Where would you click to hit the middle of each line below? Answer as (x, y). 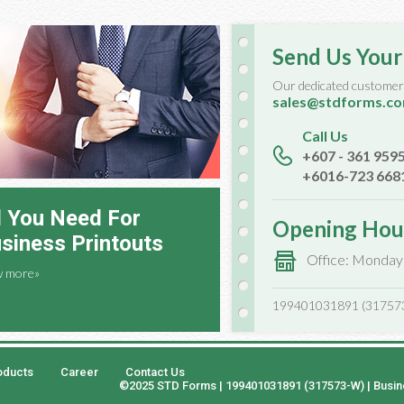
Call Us (325, 136)
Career (79, 372)
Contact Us (155, 372)
